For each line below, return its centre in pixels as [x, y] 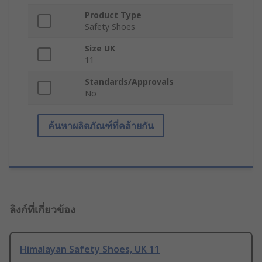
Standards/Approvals [129, 82]
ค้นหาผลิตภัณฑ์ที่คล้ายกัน [101, 126]
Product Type [113, 15]
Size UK [100, 49]
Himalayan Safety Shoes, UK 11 [90, 249]
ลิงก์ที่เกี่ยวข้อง [42, 210]
